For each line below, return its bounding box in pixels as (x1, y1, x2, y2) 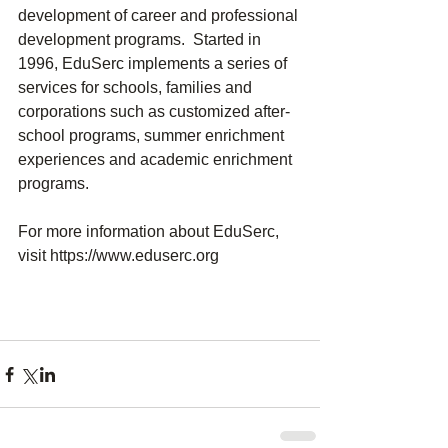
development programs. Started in (18, 31, 265, 49)
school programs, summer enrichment (18, 127, 288, 145)
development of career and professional (18, 7, 302, 25)
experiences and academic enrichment (18, 151, 296, 169)
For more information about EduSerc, (18, 223, 283, 241)
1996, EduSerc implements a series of (18, 55, 291, 73)
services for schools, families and (18, 79, 256, 97)
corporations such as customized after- (18, 103, 290, 121)
